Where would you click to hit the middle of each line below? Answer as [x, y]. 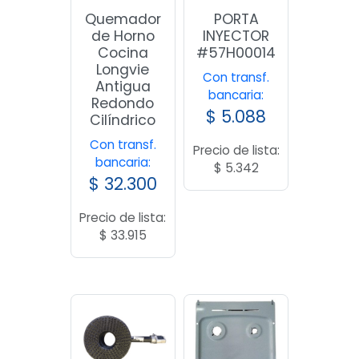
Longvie [123, 70]
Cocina [123, 53]
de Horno [123, 36]
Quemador [123, 20]
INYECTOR [236, 36]
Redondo [123, 104]
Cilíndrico [123, 121]
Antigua [123, 87]
